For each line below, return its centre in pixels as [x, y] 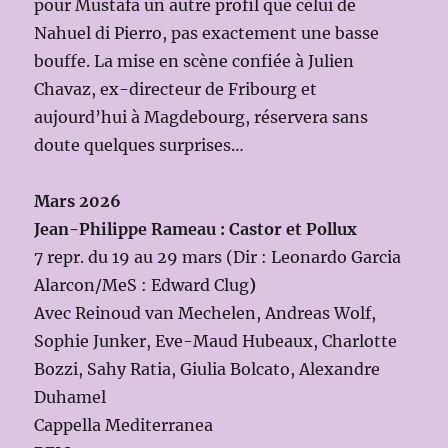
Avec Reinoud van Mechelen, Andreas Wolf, [205, 313]
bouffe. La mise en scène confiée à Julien [194, 61]
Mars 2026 [78, 201]
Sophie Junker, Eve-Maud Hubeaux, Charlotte [216, 341]
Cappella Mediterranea [124, 425]
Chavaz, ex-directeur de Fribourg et [176, 89]
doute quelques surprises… [139, 145]
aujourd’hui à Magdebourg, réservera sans [201, 117]
